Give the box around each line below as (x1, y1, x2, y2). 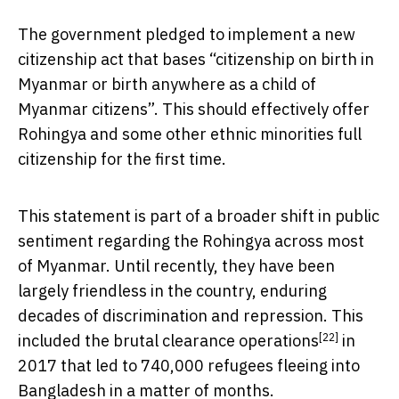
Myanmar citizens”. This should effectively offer (18, 98, 370, 119)
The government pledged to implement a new (18, 23, 355, 45)
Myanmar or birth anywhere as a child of (18, 73, 316, 94)
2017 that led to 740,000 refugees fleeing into (18, 354, 360, 376)
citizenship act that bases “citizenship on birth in (18, 48, 374, 69)
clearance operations (162, 330, 319, 351)
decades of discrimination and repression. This (18, 305, 363, 326)
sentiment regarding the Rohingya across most (18, 230, 364, 251)
